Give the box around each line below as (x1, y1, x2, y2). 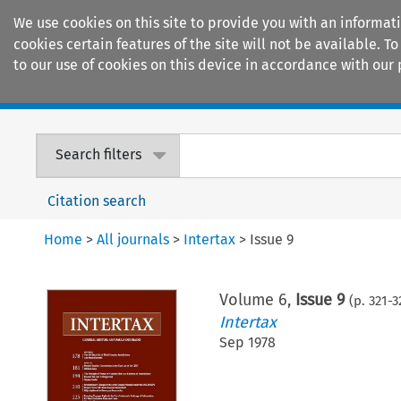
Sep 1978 (218, 333, 276, 351)
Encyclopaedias (277, 81, 383, 100)
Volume (218, 289, 278, 310)
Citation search (47, 192, 147, 209)
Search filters (55, 146, 142, 164)
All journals (97, 230, 170, 248)
